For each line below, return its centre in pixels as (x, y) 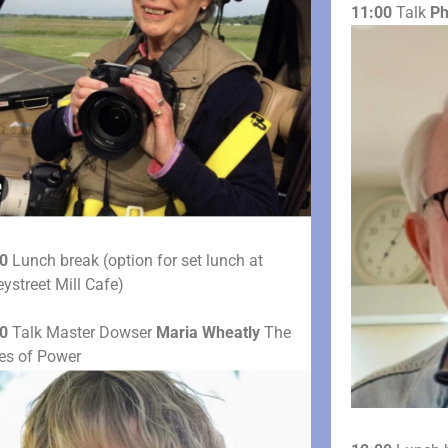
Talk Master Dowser (81, 333)
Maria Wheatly (209, 333)
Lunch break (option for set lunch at (135, 261)
